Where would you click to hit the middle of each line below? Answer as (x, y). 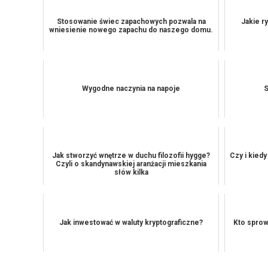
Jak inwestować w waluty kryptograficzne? (131, 223)
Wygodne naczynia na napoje (131, 89)
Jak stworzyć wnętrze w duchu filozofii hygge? (131, 156)
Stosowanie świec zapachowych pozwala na (131, 22)
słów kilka (131, 172)
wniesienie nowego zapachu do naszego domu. (131, 30)
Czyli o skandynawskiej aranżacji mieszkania (131, 164)
